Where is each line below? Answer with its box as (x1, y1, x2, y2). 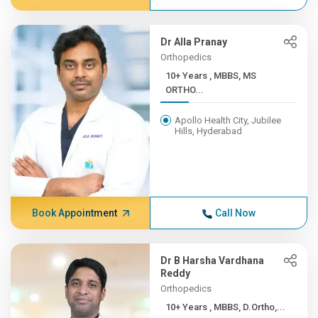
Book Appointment (31, 207, 117, 219)
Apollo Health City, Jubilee (175, 115, 282, 126)
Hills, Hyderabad (175, 126, 243, 136)
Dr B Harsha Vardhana (160, 255, 265, 266)
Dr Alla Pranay (160, 36, 228, 48)
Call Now (214, 207, 256, 219)
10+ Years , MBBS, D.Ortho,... (209, 302, 286, 312)
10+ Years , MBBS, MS (165, 70, 210, 81)
